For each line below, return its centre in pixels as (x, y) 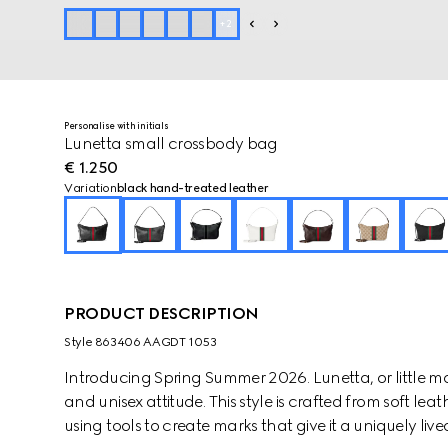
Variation (90, 188)
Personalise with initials (116, 125)
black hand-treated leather (192, 188)
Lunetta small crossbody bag (171, 143)
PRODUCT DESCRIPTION (161, 313)
